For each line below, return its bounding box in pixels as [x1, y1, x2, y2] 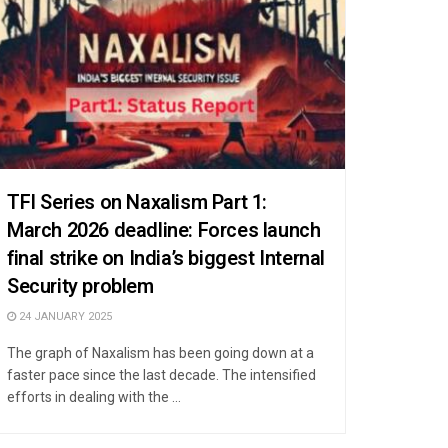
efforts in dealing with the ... [7, 388, 181, 405]
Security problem [7, 271, 154, 301]
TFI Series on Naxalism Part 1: [7, 187, 268, 217]
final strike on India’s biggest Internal [7, 243, 326, 273]
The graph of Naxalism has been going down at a [7, 344, 314, 361]
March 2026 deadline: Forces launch [7, 215, 321, 245]
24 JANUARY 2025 [16, 307, 112, 325]
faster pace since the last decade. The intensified [7, 366, 316, 383]
